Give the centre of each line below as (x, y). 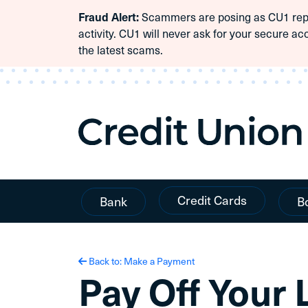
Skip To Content (96, 25)
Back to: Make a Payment (141, 261)
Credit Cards (212, 199)
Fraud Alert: (109, 16)
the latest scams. (121, 50)
